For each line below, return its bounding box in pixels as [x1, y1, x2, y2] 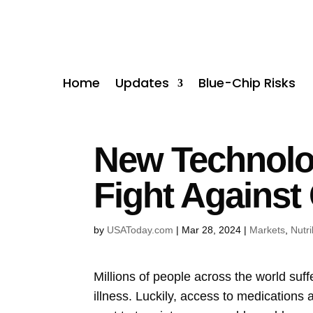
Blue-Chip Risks [198, 73, 296, 92]
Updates [115, 73, 170, 92]
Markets [249, 224, 286, 235]
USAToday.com [107, 224, 174, 235]
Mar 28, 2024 [182, 224, 242, 235]
